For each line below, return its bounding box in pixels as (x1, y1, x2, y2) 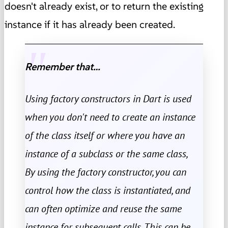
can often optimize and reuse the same (25, 202, 182, 215)
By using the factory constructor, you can (25, 165, 186, 179)
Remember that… (25, 60, 100, 74)
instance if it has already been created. (5, 17, 175, 31)
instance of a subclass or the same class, (25, 147, 188, 160)
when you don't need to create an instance (25, 110, 195, 124)
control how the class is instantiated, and (25, 183, 190, 197)
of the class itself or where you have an (25, 128, 185, 142)
